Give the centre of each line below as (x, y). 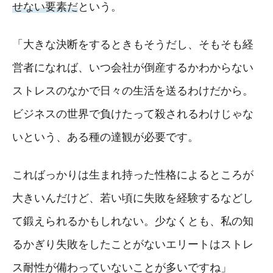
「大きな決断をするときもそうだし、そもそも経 (133, 44)
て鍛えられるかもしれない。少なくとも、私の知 (133, 221)
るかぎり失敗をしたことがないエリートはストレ (133, 244)
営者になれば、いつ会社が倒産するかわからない (133, 67)
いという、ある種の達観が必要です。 (105, 137)
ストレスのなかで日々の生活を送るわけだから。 (133, 90)
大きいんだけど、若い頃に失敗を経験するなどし (133, 198)
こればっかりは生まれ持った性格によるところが (133, 175)
